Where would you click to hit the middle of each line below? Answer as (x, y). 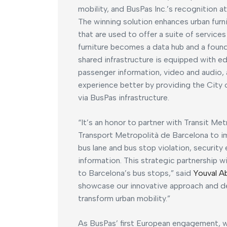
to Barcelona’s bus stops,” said (136, 173)
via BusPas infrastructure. (124, 98)
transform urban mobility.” (124, 199)
